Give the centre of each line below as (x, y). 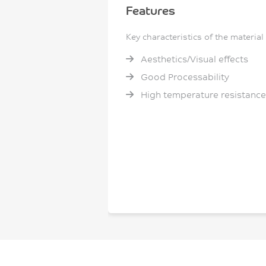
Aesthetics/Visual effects (193, 59)
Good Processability (184, 77)
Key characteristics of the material (195, 37)
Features (151, 10)
